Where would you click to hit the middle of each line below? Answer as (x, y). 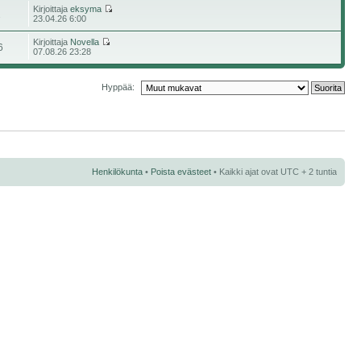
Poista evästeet (181, 172)
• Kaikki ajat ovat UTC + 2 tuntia (274, 172)
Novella (85, 42)
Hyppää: (118, 87)
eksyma (86, 9)
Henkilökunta (117, 172)
